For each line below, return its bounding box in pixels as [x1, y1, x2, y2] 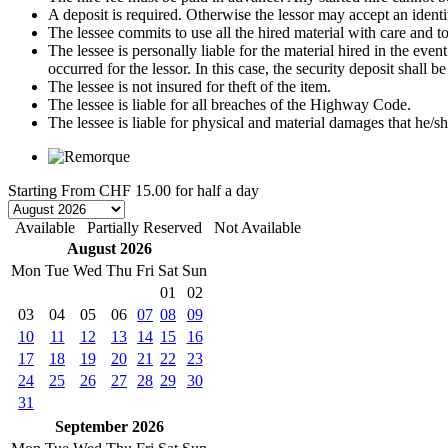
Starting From [8, 181, 95, 199]
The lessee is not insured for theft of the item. [48, 77, 331, 95]
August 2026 [66, 239, 152, 257]
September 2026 [54, 417, 164, 435]
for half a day [175, 181, 259, 199]
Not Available [214, 218, 301, 236]
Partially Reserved [87, 218, 202, 236]
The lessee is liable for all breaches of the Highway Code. [48, 95, 411, 113]
